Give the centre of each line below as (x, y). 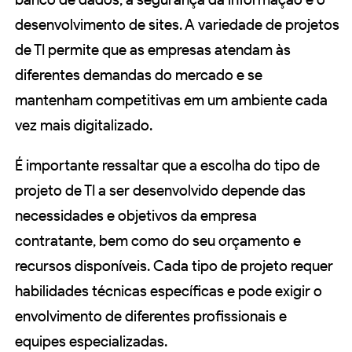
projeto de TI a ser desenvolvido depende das (160, 191)
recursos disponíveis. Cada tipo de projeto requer (174, 266)
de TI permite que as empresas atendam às (153, 50)
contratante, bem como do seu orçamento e (158, 241)
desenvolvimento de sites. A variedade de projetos (177, 25)
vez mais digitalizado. (84, 126)
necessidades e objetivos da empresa (136, 216)
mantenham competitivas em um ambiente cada (171, 101)
